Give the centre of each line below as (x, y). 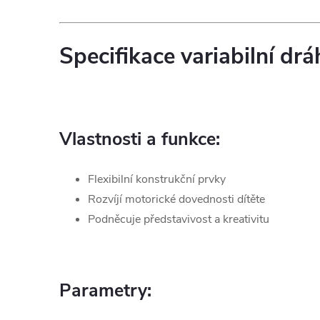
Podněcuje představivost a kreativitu (179, 219)
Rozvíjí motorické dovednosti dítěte (176, 199)
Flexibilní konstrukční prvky (157, 179)
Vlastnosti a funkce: (140, 139)
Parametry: (105, 291)
